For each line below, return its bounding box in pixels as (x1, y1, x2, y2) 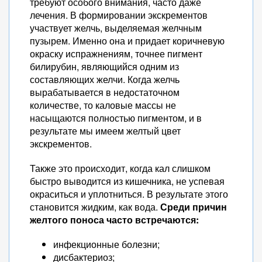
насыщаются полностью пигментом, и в (30, 111, 202, 125)
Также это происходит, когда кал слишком (30, 161, 211, 175)
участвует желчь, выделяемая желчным (30, 21, 202, 35)
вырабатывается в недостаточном (30, 85, 180, 99)
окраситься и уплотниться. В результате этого (30, 187, 228, 201)
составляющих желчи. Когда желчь (30, 73, 180, 86)
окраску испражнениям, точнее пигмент (30, 47, 202, 60)
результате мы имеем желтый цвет (30, 124, 181, 137)
